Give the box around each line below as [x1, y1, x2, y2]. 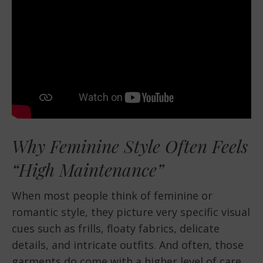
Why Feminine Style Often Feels [12, 134, 248, 159]
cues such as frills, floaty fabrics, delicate [12, 221, 220, 236]
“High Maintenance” [12, 158, 164, 182]
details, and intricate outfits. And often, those [12, 238, 244, 252]
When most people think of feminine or [12, 188, 213, 203]
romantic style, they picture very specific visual [12, 205, 250, 220]
